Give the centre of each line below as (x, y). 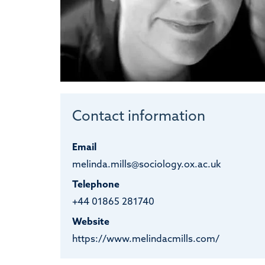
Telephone (96, 185)
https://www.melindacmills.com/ (146, 239)
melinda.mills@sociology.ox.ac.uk (146, 165)
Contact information (138, 117)
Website (91, 222)
